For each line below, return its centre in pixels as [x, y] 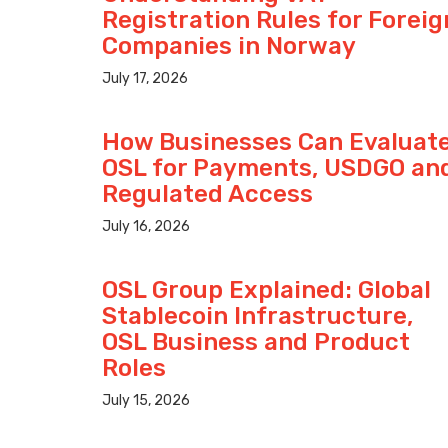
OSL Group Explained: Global [266, 290]
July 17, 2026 [145, 79]
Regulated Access [207, 194]
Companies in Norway [229, 46]
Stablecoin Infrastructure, [257, 316]
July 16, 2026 [146, 227]
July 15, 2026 [146, 401]
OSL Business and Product [256, 342]
